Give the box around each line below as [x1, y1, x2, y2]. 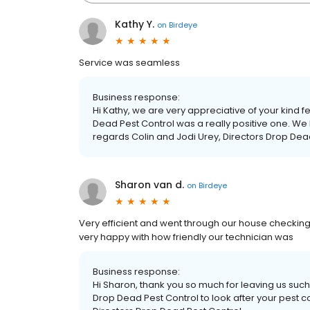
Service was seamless [79, 56, 180, 69]
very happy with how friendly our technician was [79, 230, 293, 244]
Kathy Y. [115, 17, 154, 31]
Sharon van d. [115, 178, 184, 192]
